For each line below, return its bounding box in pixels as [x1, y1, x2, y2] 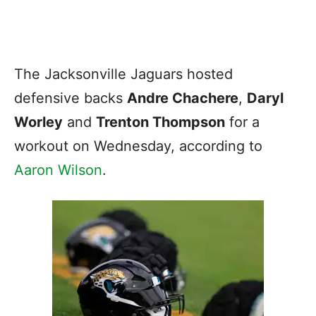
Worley [14, 113, 63, 130]
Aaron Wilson [14, 161, 102, 178]
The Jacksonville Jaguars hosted [14, 65, 233, 83]
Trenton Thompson [96, 113, 225, 130]
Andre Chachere [127, 89, 238, 107]
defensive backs [14, 89, 127, 107]
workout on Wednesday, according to [14, 137, 262, 154]
